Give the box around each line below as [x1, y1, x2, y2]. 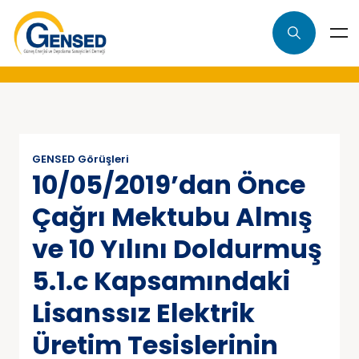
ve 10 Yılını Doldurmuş [32, 230, 322, 267]
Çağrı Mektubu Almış [32, 198, 313, 235]
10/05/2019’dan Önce [32, 166, 305, 203]
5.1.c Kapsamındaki [32, 262, 290, 299]
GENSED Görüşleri [32, 151, 129, 167]
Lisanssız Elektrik [32, 294, 255, 331]
